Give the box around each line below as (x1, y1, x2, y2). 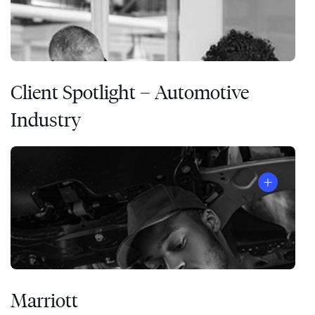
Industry (11, 107, 81, 131)
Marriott (11, 288, 78, 312)
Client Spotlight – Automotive (11, 79, 249, 104)
